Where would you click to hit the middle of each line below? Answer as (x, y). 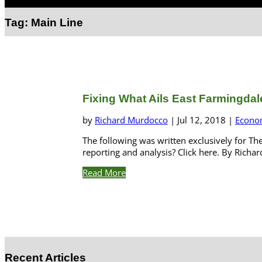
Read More (104, 173)
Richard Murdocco (131, 120)
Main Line (57, 22)
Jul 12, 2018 (201, 120)
